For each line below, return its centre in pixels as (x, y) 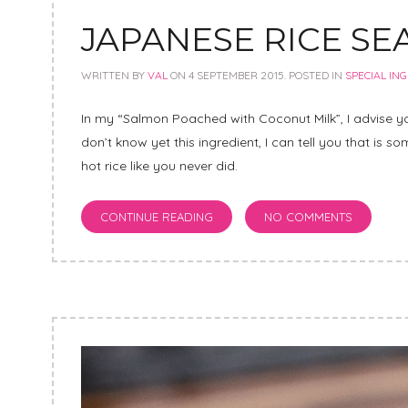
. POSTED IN (315, 76)
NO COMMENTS (308, 217)
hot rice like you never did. (159, 166)
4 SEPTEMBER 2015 (236, 76)
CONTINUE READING (157, 217)
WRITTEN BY (114, 76)
